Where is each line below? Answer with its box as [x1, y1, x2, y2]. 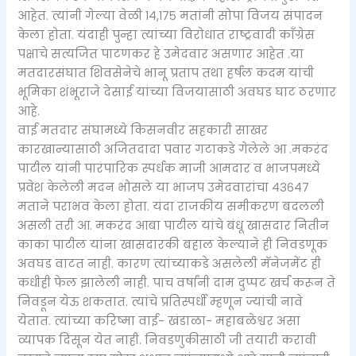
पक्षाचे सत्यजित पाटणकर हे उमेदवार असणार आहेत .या [17, 46, 304, 63]
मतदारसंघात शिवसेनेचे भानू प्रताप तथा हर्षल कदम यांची [17, 65, 315, 82]
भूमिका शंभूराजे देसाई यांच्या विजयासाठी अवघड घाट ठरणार [17, 84, 337, 101]
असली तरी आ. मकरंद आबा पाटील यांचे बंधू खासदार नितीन [17, 218, 330, 234]
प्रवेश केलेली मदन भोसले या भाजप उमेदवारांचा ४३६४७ [17, 180, 310, 196]
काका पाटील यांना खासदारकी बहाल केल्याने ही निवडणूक [17, 237, 328, 253]
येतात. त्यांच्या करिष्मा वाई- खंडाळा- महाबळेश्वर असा [17, 313, 301, 330]
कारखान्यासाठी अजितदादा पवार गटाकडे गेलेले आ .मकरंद [17, 141, 329, 158]
